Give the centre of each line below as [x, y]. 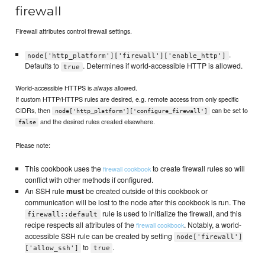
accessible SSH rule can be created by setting [99, 236]
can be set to [229, 110]
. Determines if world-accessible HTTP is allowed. [162, 66]
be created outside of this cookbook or [146, 191]
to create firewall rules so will [198, 169]
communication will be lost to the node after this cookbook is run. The [135, 203]
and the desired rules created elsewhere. [97, 121]
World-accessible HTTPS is [55, 87]
